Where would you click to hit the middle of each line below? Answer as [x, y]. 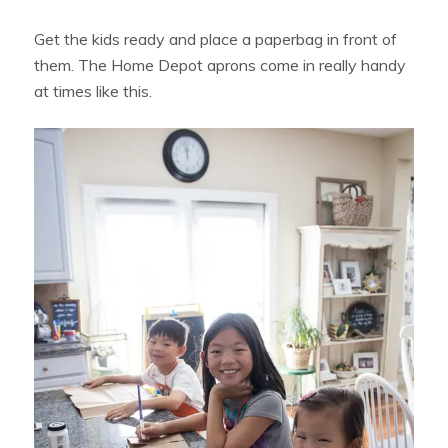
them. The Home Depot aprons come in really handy [220, 65]
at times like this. [93, 91]
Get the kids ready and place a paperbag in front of [216, 39]
